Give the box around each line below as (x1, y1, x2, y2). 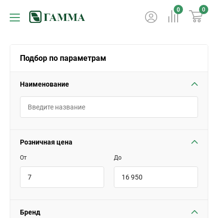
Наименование (20, 80, 69, 88)
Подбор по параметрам (20, 54, 106, 63)
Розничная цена (20, 138, 73, 146)
